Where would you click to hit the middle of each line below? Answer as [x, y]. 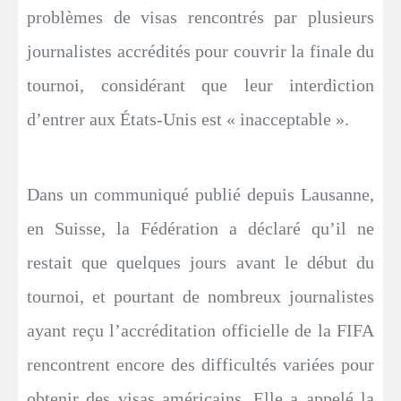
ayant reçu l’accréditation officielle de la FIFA [200, 330]
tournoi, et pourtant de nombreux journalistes [200, 296]
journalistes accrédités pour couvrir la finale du [200, 51]
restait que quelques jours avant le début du [200, 262]
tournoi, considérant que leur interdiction [200, 85]
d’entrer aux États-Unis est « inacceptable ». [188, 119]
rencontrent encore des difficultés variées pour [200, 364]
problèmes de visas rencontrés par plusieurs [200, 17]
